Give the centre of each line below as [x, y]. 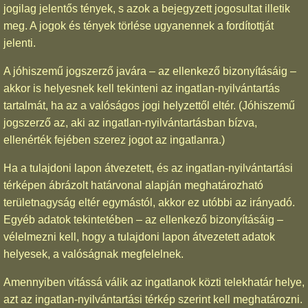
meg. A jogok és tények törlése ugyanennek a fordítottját [139, 25]
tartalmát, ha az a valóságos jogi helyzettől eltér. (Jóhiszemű [149, 105]
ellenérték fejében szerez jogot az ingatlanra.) [114, 140]
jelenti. [20, 43]
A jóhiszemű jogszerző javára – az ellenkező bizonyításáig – [150, 71]
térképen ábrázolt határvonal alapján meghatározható [133, 185]
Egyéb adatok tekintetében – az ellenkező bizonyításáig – [143, 219]
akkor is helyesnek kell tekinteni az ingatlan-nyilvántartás [142, 88]
